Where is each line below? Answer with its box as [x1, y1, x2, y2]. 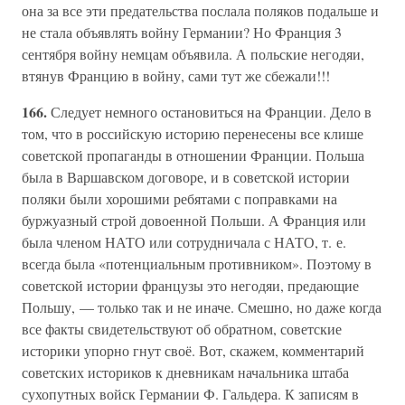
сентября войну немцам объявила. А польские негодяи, [22, 44, 364, 63]
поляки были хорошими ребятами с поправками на [22, 189, 337, 208]
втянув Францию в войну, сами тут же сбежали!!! [22, 66, 330, 85]
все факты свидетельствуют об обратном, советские [22, 319, 342, 338]
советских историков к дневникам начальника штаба [22, 363, 349, 381]
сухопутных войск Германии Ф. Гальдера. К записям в [22, 384, 359, 403]
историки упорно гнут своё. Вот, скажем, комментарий [22, 341, 364, 360]
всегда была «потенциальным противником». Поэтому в [22, 254, 372, 273]
